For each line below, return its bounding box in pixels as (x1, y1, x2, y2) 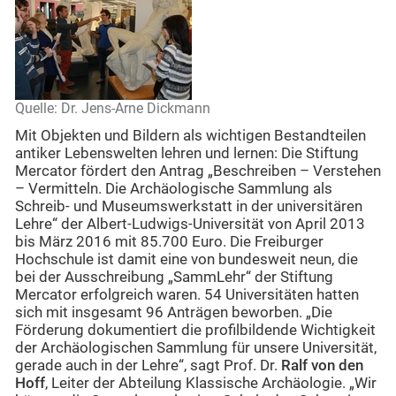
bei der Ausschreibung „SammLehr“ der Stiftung (15, 269, 333, 286)
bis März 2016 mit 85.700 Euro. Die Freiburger (15, 233, 324, 251)
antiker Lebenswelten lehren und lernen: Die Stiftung (15, 145, 359, 163)
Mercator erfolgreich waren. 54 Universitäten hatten (15, 286, 359, 304)
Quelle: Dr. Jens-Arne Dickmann (15, 100, 210, 118)
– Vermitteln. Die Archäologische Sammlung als (15, 180, 332, 198)
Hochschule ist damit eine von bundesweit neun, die (15, 251, 358, 269)
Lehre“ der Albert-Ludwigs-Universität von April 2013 (15, 216, 365, 233)
